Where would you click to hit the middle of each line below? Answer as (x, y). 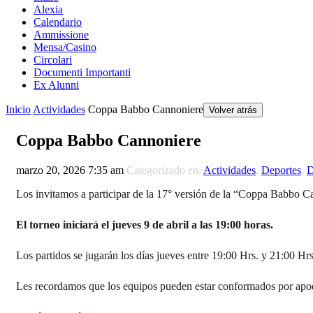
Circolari (53, 60)
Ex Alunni (56, 85)
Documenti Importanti (82, 72)
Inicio (18, 109)
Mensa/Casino (65, 47)
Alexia (48, 9)
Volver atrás (233, 110)
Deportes (281, 170)
